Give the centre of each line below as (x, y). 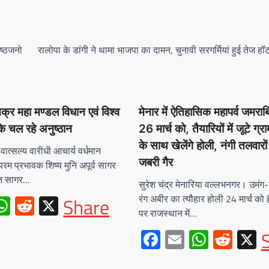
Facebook (198, 239)
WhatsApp (53, 206)
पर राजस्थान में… (168, 213)
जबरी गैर (156, 162)
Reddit (61, 206)
